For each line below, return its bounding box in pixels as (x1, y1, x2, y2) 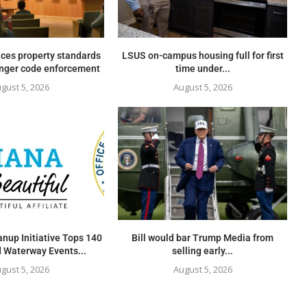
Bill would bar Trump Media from (132, 232, 274, 243)
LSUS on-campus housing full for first (121, 50, 284, 62)
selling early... (172, 245, 234, 256)
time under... (175, 63, 230, 75)
